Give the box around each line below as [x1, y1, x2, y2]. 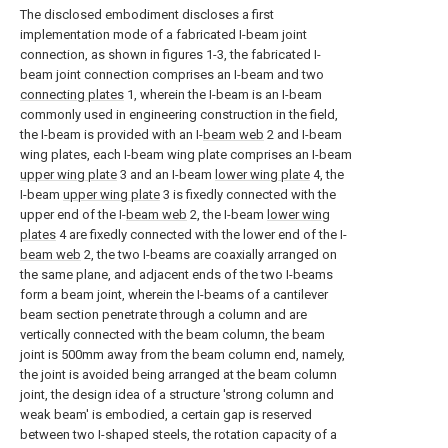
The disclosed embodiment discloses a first [20, 7, 274, 22]
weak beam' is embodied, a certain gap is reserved [20, 407, 312, 422]
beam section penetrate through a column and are [20, 307, 307, 322]
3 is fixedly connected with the [160, 187, 336, 202]
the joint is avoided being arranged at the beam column [20, 367, 337, 382]
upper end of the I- [20, 207, 126, 222]
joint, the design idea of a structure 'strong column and [20, 387, 334, 402]
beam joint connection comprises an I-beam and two [20, 67, 324, 82]
